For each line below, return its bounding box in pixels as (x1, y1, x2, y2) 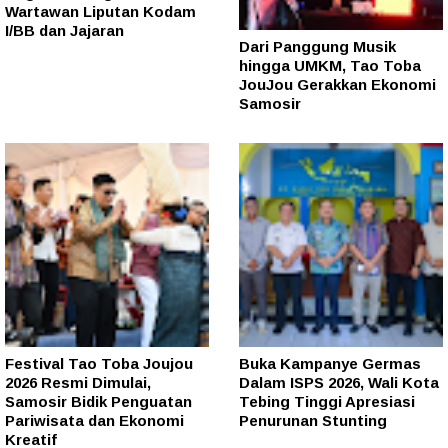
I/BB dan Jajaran (5, 21, 124, 39)
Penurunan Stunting (239, 412, 387, 430)
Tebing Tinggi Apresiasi (239, 393, 415, 411)
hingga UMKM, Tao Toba (239, 57, 421, 75)
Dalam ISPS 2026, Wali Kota (239, 374, 439, 392)
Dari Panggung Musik (239, 38, 396, 56)
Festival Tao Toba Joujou (5, 355, 193, 373)
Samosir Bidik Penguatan (5, 393, 192, 411)
